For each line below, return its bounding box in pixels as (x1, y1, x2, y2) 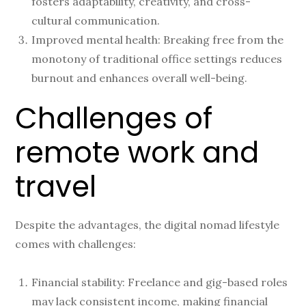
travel (15, 166, 97, 207)
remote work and (15, 132, 260, 173)
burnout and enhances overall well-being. (31, 70, 248, 85)
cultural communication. (31, 13, 161, 27)
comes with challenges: (15, 236, 137, 251)
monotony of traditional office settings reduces (31, 51, 283, 66)
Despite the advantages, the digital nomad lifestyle (15, 217, 280, 232)
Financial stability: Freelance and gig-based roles (31, 275, 288, 289)
